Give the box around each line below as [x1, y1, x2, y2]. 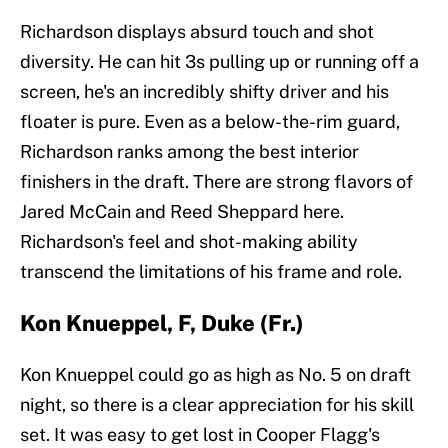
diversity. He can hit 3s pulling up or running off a [20, 51, 419, 73]
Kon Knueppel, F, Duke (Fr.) [20, 310, 304, 337]
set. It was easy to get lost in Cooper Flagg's [20, 424, 380, 446]
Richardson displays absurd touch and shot [20, 21, 374, 43]
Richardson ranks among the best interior [20, 141, 359, 163]
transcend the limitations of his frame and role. [20, 261, 402, 283]
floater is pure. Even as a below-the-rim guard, [20, 111, 400, 133]
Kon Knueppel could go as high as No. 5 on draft [20, 364, 411, 386]
